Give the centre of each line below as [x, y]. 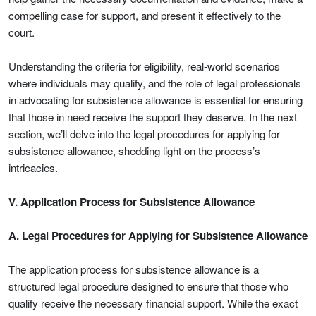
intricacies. [33, 168]
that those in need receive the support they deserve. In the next [153, 117]
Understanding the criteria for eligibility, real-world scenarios [144, 66]
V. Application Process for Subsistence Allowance [132, 202]
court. [22, 32]
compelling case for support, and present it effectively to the [145, 15]
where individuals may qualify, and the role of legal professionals [155, 83]
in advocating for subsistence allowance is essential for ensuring [156, 100]
